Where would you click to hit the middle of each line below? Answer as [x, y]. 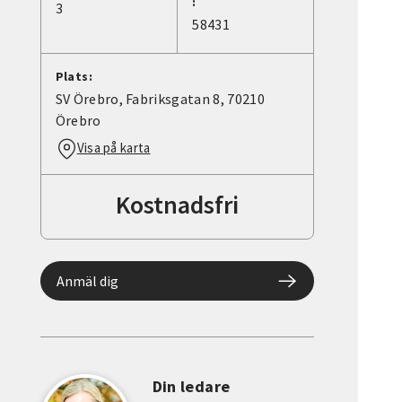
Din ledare [191, 387]
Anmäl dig [87, 281]
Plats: [74, 77]
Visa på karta [114, 148]
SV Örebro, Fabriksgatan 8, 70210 [160, 99]
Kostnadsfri [177, 205]
